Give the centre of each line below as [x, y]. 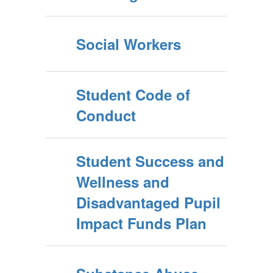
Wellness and [123, 182]
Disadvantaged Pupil [148, 202]
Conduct [106, 115]
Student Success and [150, 161]
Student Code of [133, 94]
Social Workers [129, 44]
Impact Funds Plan [141, 223]
